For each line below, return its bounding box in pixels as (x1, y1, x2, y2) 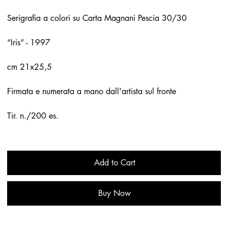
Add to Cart (94, 157, 135, 168)
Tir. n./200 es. (7, 110, 59, 122)
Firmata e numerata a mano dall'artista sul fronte (7, 86, 177, 97)
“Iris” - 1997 (7, 37, 51, 48)
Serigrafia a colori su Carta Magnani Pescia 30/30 (7, 13, 187, 24)
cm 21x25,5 (7, 62, 52, 73)
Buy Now (98, 188, 131, 199)
